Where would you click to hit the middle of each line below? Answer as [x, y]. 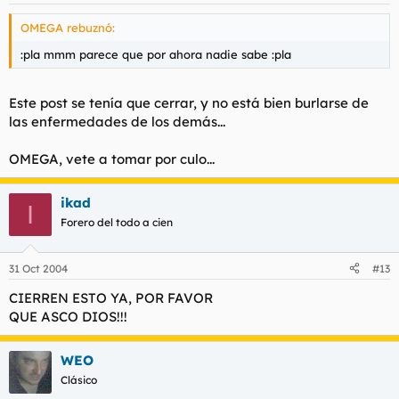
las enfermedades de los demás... [117, 122]
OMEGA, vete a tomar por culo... [112, 159]
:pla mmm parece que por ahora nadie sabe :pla [156, 54]
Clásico [79, 379]
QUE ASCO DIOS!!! [68, 316]
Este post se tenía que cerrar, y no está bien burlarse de [189, 103]
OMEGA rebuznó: [68, 27]
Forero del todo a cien [117, 222]
